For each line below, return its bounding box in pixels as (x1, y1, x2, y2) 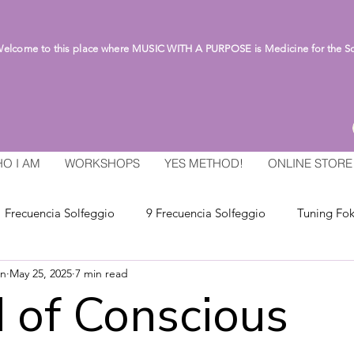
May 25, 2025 (9, 265, 72, 281)
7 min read (75, 265, 128, 281)
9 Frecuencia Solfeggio (146, 205, 265, 220)
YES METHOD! (164, 156, 243, 171)
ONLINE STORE (267, 156, 352, 171)
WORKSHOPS (64, 156, 140, 171)
